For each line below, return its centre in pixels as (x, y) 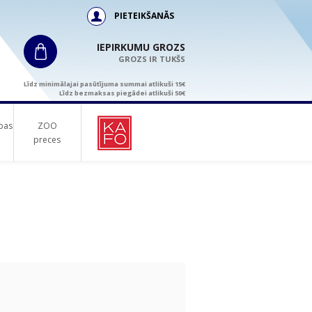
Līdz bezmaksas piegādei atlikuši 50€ (122, 93)
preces (47, 140)
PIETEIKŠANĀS (144, 16)
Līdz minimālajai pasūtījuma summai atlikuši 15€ (104, 84)
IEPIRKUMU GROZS (141, 47)
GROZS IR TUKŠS (152, 59)
